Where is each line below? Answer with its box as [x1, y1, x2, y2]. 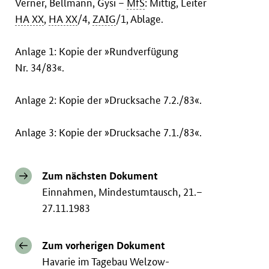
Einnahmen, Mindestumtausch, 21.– [42, 186, 203, 199]
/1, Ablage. [116, 13, 164, 26]
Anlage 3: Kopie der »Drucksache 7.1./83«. [15, 126, 202, 139]
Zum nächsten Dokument [42, 169, 159, 183]
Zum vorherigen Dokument [42, 239, 166, 252]
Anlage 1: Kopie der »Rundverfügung [15, 45, 179, 58]
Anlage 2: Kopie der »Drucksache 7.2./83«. [15, 94, 202, 107]
